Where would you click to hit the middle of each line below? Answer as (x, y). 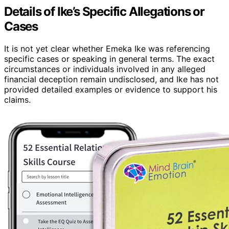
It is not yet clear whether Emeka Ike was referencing (107, 49)
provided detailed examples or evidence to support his (111, 90)
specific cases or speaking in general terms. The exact (109, 59)
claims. (17, 100)
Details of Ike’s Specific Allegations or (104, 11)
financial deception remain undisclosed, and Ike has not (111, 79)
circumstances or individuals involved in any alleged (105, 69)
